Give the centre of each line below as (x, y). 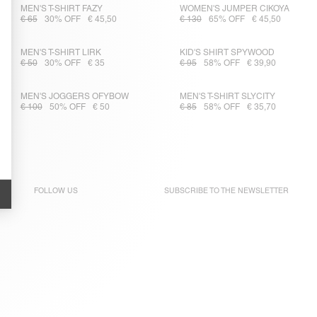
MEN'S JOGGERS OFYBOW (74, 97)
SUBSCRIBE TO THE (201, 191)
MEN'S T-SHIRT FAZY (61, 9)
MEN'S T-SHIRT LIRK (60, 53)
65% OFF (226, 19)
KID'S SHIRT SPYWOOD (227, 53)
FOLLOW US (56, 191)
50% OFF (67, 107)
